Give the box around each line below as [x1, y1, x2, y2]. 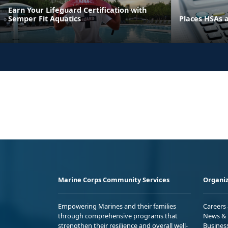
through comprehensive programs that [58, 211, 178, 220]
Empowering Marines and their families [58, 201, 176, 211]
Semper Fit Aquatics [8, 13, 81, 23]
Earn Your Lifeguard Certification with [8, 5, 147, 15]
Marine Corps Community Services [58, 175, 169, 184]
